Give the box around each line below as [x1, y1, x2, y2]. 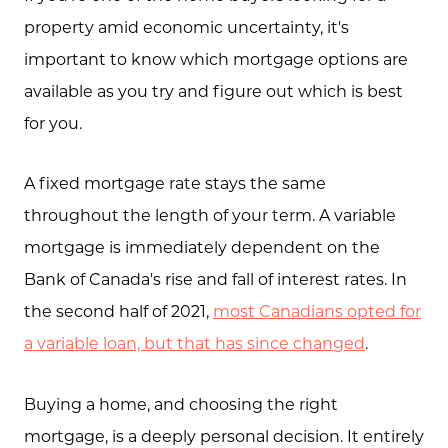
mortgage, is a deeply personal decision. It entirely [24, 424, 424, 446]
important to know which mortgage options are [24, 47, 408, 69]
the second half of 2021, [24, 300, 213, 322]
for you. [24, 111, 82, 133]
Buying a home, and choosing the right [24, 392, 338, 414]
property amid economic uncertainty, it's [24, 15, 349, 37]
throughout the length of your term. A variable [24, 204, 396, 226]
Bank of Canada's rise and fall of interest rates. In [24, 268, 407, 290]
